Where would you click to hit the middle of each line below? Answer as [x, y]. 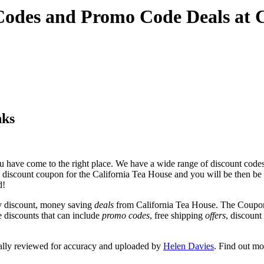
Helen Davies [189, 246]
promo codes [126, 215]
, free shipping [177, 215]
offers [215, 215]
